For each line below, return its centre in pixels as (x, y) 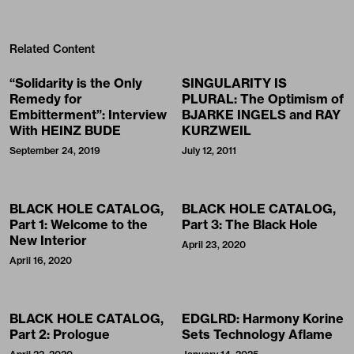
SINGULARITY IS (234, 83)
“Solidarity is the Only (76, 83)
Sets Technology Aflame (257, 335)
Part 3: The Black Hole (250, 225)
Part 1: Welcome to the (79, 225)
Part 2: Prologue (60, 335)
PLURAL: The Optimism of (263, 99)
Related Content (52, 49)
